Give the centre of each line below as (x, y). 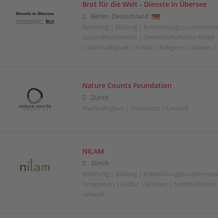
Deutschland (130, 16)
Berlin (99, 16)
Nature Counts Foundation (127, 85)
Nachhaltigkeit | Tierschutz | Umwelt (135, 108)
